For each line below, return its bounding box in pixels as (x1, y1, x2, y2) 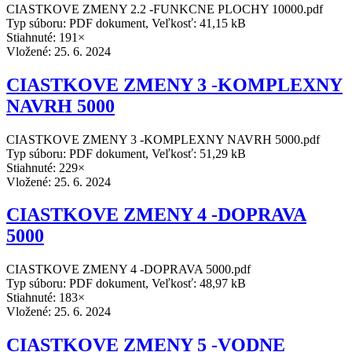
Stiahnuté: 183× (6, 291, 85, 305)
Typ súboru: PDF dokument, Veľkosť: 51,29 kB (6, 146, 246, 160)
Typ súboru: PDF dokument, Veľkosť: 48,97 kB (6, 277, 246, 291)
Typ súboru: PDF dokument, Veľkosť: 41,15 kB (6, 16, 246, 30)
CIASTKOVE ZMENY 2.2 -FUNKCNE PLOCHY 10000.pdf (6, 2, 323, 16)
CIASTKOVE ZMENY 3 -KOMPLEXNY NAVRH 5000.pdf (6, 132, 320, 146)
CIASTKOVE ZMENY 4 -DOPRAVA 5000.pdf (6, 262, 251, 277)
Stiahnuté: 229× (6, 160, 85, 174)
